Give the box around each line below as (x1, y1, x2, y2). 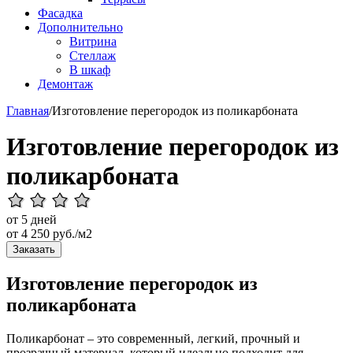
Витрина (69, 35, 117, 48)
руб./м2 (50, 227, 92, 240)
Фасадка (38, 6, 83, 20)
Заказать (13, 243, 55, 255)
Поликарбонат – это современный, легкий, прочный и (6, 331, 300, 345)
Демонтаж (38, 77, 93, 91)
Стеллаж (69, 49, 116, 62)
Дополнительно (38, 20, 123, 34)
